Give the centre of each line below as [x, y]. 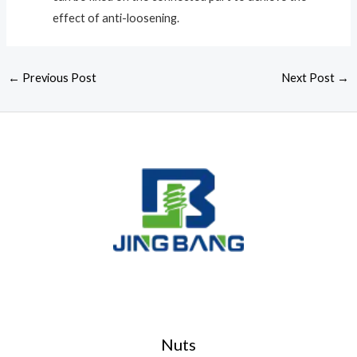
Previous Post [58, 78]
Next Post [310, 78]
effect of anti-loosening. [116, 18]
